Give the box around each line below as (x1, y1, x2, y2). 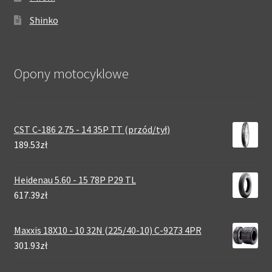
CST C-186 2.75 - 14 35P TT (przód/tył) (13, 123, 170, 136)
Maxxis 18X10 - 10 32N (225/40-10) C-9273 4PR (13, 224, 202, 237)
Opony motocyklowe (13, 64, 129, 82)
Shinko (29, 13, 58, 26)
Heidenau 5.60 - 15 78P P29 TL (13, 174, 136, 186)
